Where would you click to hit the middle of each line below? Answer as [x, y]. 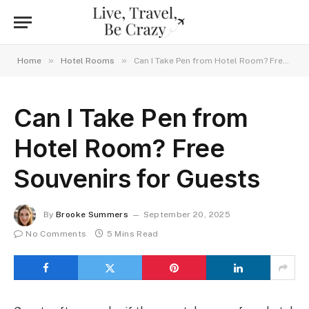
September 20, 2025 [187, 215]
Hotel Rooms [88, 61]
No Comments [56, 234]
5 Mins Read [132, 234]
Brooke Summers [92, 215]
